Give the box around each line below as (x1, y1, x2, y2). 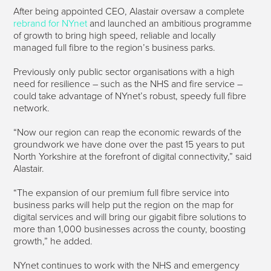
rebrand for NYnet (13, 16, 88, 30)
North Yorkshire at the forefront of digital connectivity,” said (13, 149, 252, 163)
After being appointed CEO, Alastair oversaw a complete (13, 4, 245, 18)
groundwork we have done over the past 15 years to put (13, 137, 245, 151)
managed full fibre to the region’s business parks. (13, 41, 216, 54)
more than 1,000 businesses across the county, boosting (13, 222, 246, 236)
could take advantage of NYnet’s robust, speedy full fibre (13, 89, 247, 103)
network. (13, 101, 50, 115)
